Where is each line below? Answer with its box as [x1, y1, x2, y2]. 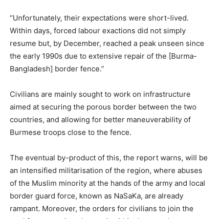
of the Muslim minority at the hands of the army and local [10, 178, 205, 188]
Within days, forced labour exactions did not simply [10, 26, 186, 36]
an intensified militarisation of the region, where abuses [10, 166, 202, 175]
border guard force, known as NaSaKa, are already [10, 191, 183, 201]
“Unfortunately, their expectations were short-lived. [10, 13, 189, 23]
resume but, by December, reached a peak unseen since [10, 39, 204, 48]
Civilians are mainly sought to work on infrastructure [10, 89, 191, 99]
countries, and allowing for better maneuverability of [10, 115, 191, 125]
